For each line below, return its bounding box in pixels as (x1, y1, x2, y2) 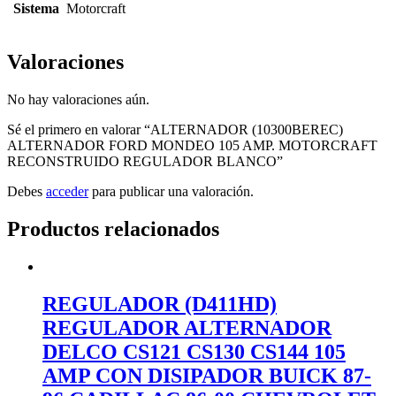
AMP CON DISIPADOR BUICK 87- (42, 364, 371, 388)
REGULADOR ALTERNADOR (42, 316, 331, 340)
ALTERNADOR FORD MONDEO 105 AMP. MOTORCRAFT (7, 138, 377, 154)
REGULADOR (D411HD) (42, 293, 277, 316)
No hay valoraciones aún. (7, 92, 149, 108)
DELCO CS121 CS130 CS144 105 (42, 340, 346, 364)
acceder (46, 184, 88, 200)
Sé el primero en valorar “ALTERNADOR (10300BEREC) (7, 122, 343, 138)
